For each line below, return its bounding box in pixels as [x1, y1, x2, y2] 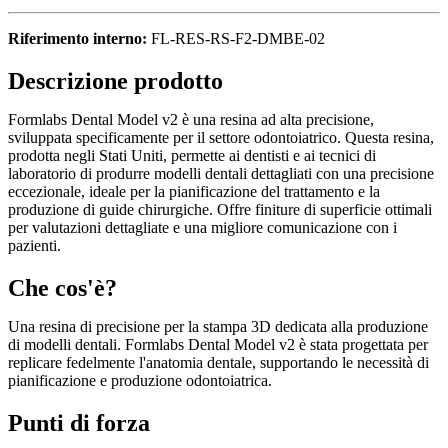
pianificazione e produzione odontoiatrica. [8, 371, 272, 389]
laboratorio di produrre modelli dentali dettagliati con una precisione [8, 164, 434, 182]
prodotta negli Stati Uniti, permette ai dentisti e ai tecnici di [8, 146, 376, 164]
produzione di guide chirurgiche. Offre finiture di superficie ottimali [8, 200, 432, 218]
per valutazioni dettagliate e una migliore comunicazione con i [8, 218, 397, 236]
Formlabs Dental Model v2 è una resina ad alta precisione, [8, 110, 374, 128]
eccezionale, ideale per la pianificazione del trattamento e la [8, 182, 380, 200]
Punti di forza [8, 409, 150, 436]
